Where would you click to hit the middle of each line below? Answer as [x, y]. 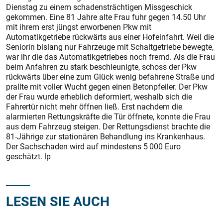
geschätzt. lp [28, 156]
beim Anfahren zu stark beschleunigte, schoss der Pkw [101, 67]
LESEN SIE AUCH [58, 201]
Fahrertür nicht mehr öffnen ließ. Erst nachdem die [94, 107]
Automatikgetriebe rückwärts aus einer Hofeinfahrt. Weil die [110, 37]
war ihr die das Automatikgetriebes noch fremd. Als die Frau [111, 57]
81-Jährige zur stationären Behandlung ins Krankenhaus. [106, 136]
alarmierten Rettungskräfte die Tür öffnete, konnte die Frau [108, 116]
